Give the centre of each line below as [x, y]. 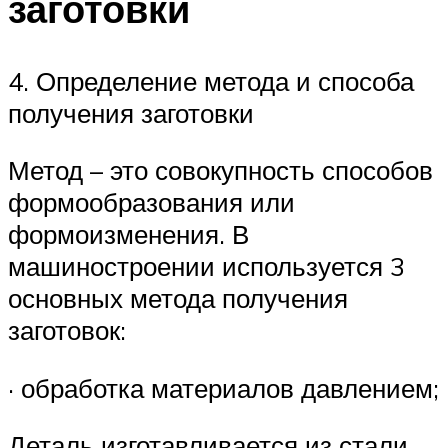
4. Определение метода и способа [211, 80]
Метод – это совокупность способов [220, 170]
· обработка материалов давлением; [223, 387]
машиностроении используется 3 [206, 266]
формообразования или [151, 202]
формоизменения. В [128, 234]
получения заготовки [131, 112]
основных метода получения [178, 298]
